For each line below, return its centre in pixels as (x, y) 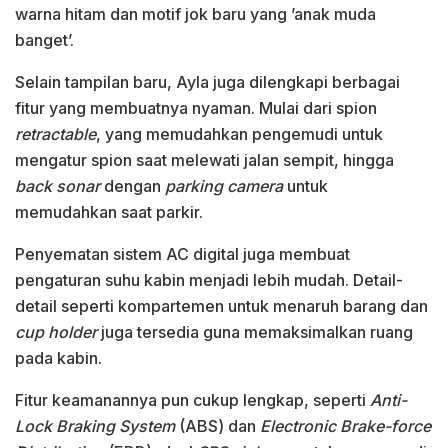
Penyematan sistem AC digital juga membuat (182, 253)
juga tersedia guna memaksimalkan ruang (255, 331)
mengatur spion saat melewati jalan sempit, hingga (204, 159)
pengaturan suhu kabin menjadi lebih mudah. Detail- (209, 279)
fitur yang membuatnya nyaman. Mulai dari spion (196, 107)
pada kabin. (58, 357)
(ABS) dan (215, 425)
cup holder (56, 331)
